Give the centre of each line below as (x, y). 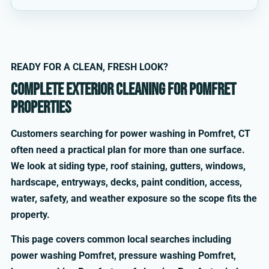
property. (30, 215)
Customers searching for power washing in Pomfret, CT (131, 134)
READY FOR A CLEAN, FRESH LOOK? (89, 67)
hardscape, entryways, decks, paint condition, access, (126, 182)
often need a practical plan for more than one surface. (128, 150)
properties (41, 108)
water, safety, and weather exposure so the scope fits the (134, 198)
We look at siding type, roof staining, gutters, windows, (128, 166)
